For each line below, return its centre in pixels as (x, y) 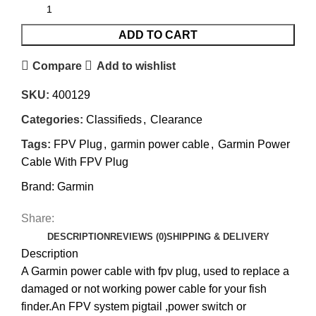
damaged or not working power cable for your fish (144, 289)
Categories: (52, 120)
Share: (38, 219)
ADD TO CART (158, 35)
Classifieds (114, 120)
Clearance (176, 120)
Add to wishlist (136, 66)
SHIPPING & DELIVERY (218, 237)
